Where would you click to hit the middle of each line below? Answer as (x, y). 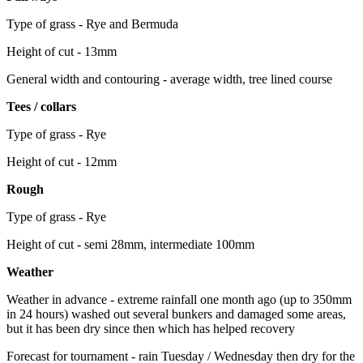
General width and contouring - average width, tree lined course (169, 79)
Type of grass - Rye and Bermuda (92, 23)
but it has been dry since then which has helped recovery (151, 328)
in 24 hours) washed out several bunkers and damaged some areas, (176, 314)
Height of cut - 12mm (62, 161)
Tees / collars (41, 106)
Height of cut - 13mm (62, 51)
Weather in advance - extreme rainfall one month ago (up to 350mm (179, 299)
